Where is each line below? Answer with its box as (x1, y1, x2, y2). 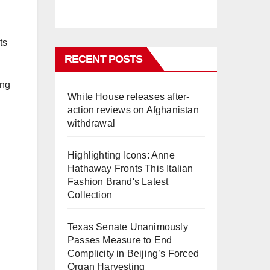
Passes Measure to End (67, 235, 172, 246)
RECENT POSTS (64, 53, 143, 66)
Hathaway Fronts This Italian (67, 163, 193, 174)
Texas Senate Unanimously (67, 222, 188, 233)
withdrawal (67, 118, 115, 129)
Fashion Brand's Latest (67, 177, 169, 187)
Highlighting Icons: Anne (67, 150, 175, 161)
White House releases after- (67, 92, 190, 102)
